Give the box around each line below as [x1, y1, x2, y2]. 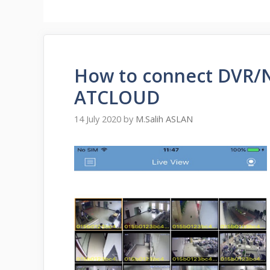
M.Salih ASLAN [136, 113, 193, 125]
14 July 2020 [74, 113, 121, 125]
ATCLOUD [74, 85, 160, 110]
